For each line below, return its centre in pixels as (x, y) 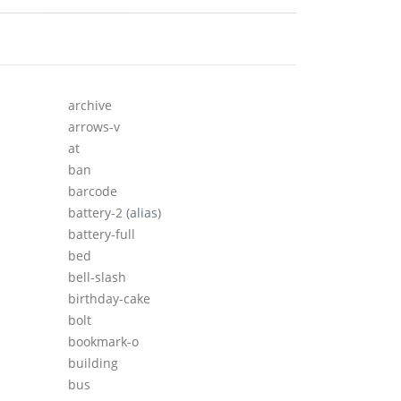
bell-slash (97, 277)
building (93, 363)
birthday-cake (109, 299)
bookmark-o (103, 342)
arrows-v (94, 127)
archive (90, 106)
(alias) (144, 213)
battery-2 (97, 213)
